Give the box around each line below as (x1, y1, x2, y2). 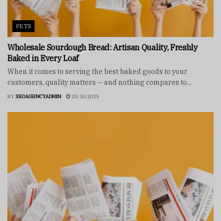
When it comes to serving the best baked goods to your (7, 67, 187, 76)
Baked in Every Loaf (7, 53, 78, 64)
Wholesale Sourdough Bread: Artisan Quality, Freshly (7, 42, 198, 53)
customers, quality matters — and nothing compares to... (7, 78, 191, 87)
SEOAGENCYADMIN (15, 93, 61, 100)
